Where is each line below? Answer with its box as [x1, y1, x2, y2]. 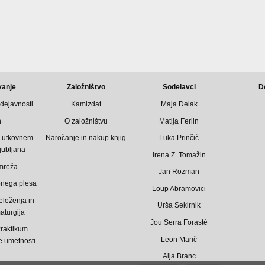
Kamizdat [70, 100, 101, 109]
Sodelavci [162, 83, 196, 92]
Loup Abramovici [152, 184, 206, 193]
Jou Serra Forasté [150, 218, 208, 227]
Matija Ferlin [159, 117, 199, 125]
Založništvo [66, 83, 105, 92]
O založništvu [64, 117, 108, 125]
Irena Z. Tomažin [152, 150, 206, 159]
